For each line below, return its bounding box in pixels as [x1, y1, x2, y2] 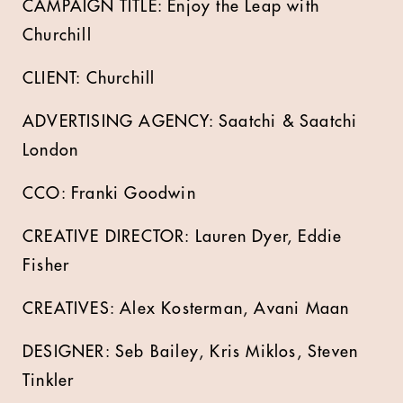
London [22, 142, 79, 158]
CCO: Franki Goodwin [22, 185, 196, 201]
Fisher [22, 257, 70, 273]
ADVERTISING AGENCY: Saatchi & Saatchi [22, 113, 358, 130]
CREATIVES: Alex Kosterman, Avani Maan [22, 300, 350, 317]
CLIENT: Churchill [22, 70, 156, 86]
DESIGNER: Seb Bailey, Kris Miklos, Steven [22, 344, 359, 360]
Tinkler [22, 372, 75, 389]
